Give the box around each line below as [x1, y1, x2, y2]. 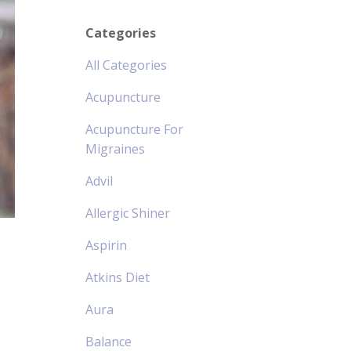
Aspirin [85, 236, 127, 254]
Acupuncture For [85, 120, 183, 138]
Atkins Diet [85, 268, 150, 286]
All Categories [85, 56, 167, 74]
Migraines [85, 139, 145, 157]
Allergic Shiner [85, 204, 170, 222]
